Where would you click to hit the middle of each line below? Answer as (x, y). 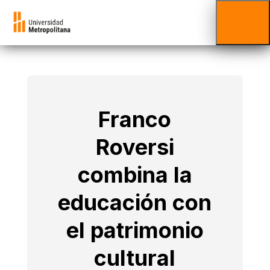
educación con (135, 202)
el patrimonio (135, 230)
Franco (135, 119)
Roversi (135, 147)
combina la (135, 175)
